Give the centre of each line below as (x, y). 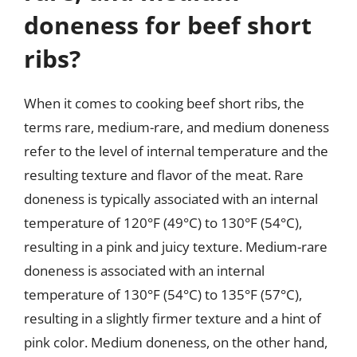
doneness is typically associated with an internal (171, 198)
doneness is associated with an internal (144, 270)
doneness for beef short (168, 25)
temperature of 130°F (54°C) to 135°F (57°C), (163, 294)
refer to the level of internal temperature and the (176, 151)
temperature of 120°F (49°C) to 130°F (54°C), (163, 222)
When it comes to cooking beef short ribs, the (164, 103)
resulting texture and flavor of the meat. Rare (164, 175)
